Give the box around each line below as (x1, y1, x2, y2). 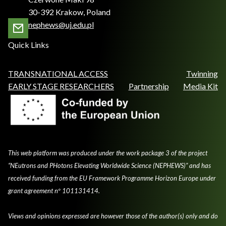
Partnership (128, 81, 169, 91)
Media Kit (183, 81, 218, 91)
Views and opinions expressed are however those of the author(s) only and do (8, 212, 218, 220)
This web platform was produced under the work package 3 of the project (8, 149, 207, 157)
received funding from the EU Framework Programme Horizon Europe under (8, 174, 216, 183)
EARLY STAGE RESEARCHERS (8, 81, 114, 91)
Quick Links (8, 40, 49, 50)
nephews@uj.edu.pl (28, 20, 94, 30)
